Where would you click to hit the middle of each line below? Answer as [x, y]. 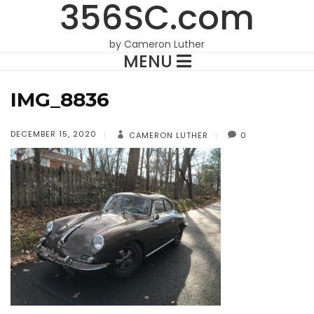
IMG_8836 [60, 99]
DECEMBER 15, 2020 [54, 134]
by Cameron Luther [157, 44]
